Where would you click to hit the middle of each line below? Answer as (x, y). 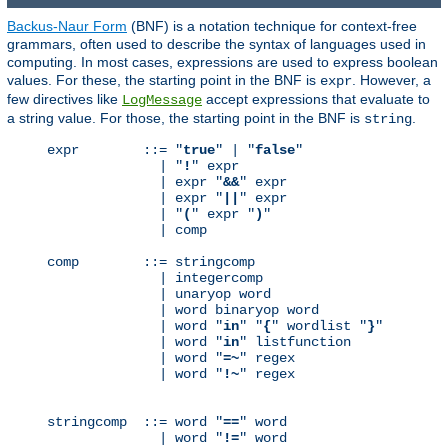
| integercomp (155, 278)
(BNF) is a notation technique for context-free (272, 26)
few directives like (64, 99)
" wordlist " (319, 326)
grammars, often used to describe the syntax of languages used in (216, 44)
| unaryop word (159, 294)
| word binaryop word (183, 310)
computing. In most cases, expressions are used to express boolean (222, 62)
